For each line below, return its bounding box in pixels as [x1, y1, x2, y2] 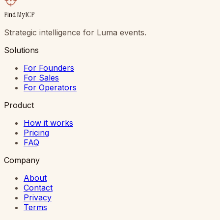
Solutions [4, 45, 39, 55]
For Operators [24, 82, 77, 92]
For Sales [24, 72, 59, 82]
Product [4, 100, 34, 110]
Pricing [24, 127, 49, 137]
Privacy [24, 192, 52, 202]
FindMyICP [4, 9, 35, 20]
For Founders [24, 62, 74, 73]
